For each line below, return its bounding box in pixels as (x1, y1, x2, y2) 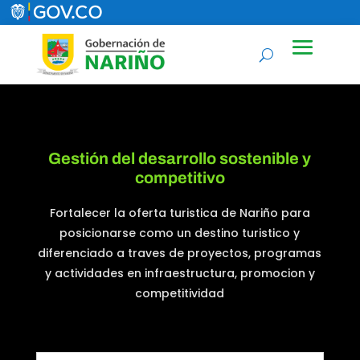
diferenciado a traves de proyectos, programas (38, 245, 322, 262)
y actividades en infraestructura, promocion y (44, 265, 315, 282)
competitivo (134, 169, 225, 187)
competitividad (135, 285, 225, 302)
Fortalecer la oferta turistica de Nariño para (49, 205, 310, 222)
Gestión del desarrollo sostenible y (48, 149, 312, 168)
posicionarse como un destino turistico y (59, 225, 301, 242)
